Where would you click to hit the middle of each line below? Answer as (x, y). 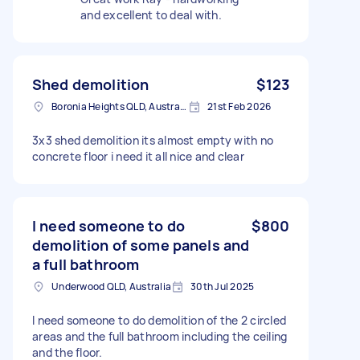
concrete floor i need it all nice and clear (138, 156)
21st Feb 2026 (239, 106)
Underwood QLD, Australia (111, 286)
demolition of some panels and (141, 245)
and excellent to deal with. (151, 14)
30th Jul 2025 (223, 286)
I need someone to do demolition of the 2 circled (159, 320)
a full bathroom (86, 264)
